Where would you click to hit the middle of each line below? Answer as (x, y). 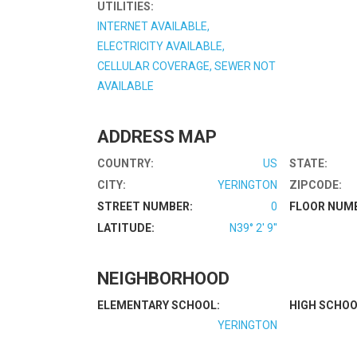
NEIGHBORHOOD (163, 278)
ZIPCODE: (316, 184)
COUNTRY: (126, 163)
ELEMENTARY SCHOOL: (159, 305)
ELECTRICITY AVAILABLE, (161, 46)
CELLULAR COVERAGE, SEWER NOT (186, 66)
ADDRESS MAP (157, 136)
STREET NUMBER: (145, 206)
